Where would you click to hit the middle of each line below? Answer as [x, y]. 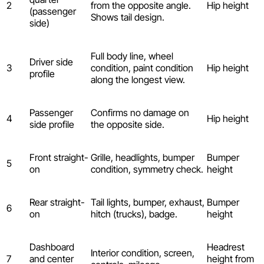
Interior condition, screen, [143, 253]
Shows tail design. [128, 17]
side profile [52, 124]
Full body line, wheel [132, 56]
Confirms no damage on [140, 112]
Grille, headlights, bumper [143, 157]
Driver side [51, 62]
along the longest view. [138, 79]
